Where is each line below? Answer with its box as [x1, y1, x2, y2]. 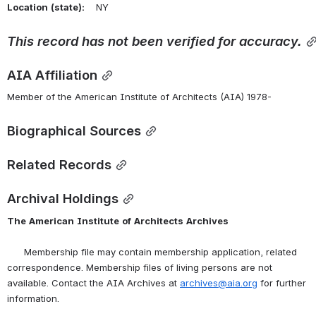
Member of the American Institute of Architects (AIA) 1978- [7, 91, 272, 103]
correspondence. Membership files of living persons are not [7, 262, 272, 274]
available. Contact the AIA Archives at [7, 277, 180, 289]
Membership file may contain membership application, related [7, 246, 297, 258]
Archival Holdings [7, 190, 119, 207]
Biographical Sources [7, 123, 141, 139]
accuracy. [239, 32, 302, 49]
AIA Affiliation [7, 66, 97, 83]
